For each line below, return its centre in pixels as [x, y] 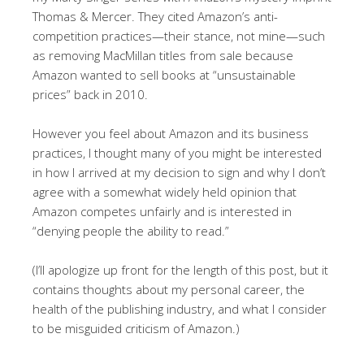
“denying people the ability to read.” [131, 230]
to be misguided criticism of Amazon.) [136, 328]
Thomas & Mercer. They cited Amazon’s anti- [155, 16]
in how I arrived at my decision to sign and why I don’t [179, 172]
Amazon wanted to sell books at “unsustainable [164, 74]
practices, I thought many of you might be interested [177, 152]
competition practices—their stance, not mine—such [179, 35]
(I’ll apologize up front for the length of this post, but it [180, 269]
